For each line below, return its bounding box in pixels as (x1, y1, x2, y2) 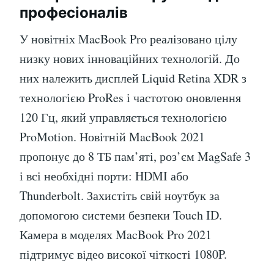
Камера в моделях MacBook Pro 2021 (20, 226, 212, 243)
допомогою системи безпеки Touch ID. (20, 207, 222, 224)
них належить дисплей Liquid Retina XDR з (20, 70, 246, 87)
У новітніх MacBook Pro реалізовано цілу (20, 31, 237, 48)
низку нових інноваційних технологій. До (20, 50, 240, 67)
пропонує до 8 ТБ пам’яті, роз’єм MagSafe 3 (20, 148, 251, 165)
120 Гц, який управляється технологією (20, 109, 227, 126)
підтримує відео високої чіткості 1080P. (20, 246, 227, 263)
